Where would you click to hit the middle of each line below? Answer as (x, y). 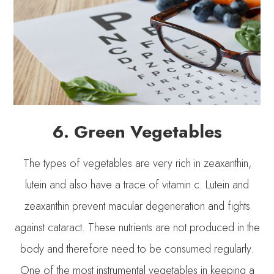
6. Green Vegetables (137, 131)
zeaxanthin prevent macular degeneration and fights (137, 206)
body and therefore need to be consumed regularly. (137, 249)
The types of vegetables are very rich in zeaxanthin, (137, 163)
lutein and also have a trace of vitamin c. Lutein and (137, 184)
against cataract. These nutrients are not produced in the (137, 227)
